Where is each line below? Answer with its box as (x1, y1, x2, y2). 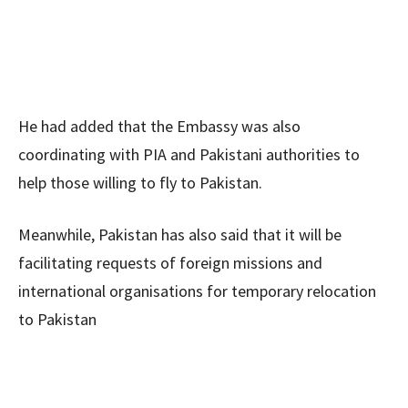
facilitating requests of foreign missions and (18, 252, 322, 273)
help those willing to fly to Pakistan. (18, 172, 262, 193)
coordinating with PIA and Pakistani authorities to (18, 144, 360, 165)
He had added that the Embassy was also (18, 116, 301, 137)
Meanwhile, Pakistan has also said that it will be (18, 224, 342, 245)
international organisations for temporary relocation (18, 280, 376, 301)
